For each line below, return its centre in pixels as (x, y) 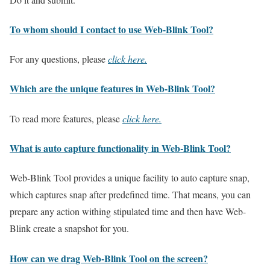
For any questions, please (59, 59)
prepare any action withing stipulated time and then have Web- (128, 212)
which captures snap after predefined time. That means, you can (130, 195)
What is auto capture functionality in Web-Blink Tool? (120, 148)
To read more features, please (66, 118)
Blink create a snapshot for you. (69, 228)
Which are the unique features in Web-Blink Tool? (112, 89)
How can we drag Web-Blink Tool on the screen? (109, 258)
